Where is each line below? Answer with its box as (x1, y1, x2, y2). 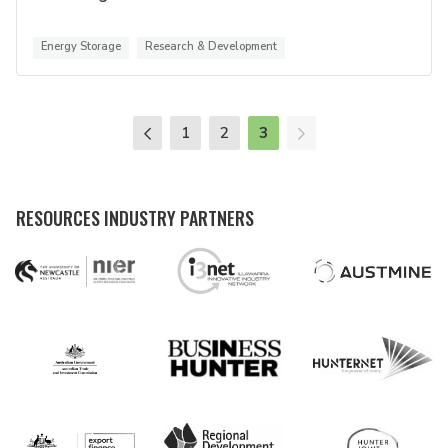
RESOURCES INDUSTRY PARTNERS (16, 205, 254, 232)
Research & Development (145, 39, 277, 55)
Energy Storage (41, 39, 121, 55)
